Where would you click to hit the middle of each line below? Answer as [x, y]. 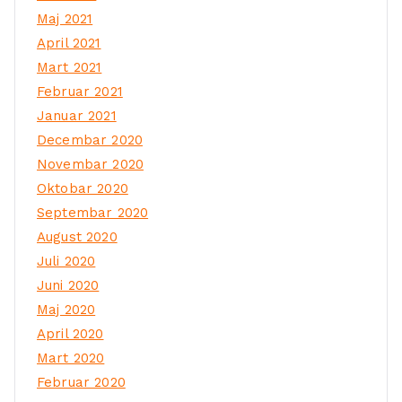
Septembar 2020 [93, 212]
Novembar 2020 [90, 164]
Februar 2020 [81, 382]
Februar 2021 [80, 91]
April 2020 [70, 333]
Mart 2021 [70, 67]
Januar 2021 [77, 115]
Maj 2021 [65, 18]
